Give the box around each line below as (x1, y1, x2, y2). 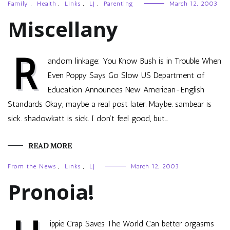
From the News (8, 163, 56, 170)
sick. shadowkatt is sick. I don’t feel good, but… (8, 113, 168, 123)
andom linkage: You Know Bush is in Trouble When (48, 56, 221, 66)
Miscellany (8, 15, 118, 43)
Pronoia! (8, 178, 94, 206)
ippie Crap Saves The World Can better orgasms (50, 219, 214, 228)
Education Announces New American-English (48, 85, 204, 94)
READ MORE (28, 141, 72, 150)
